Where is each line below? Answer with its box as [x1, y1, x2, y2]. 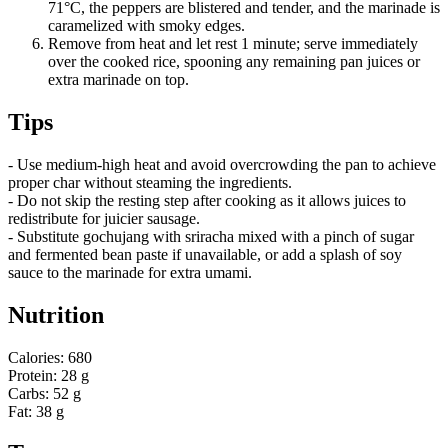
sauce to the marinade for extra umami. [8, 263, 252, 281]
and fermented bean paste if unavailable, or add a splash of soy [8, 245, 402, 263]
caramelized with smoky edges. [48, 16, 245, 34]
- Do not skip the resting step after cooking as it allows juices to [8, 191, 406, 209]
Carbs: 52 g [8, 384, 81, 402]
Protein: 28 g [8, 366, 89, 384]
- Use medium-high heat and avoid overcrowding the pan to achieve [8, 155, 436, 173]
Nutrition [8, 301, 104, 328]
